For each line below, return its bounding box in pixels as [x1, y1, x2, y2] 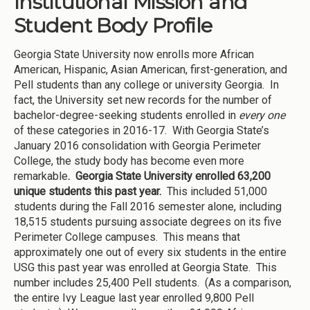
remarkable [14, 170, 68, 183]
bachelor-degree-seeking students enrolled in [14, 109, 239, 122]
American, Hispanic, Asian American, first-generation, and [14, 63, 287, 77]
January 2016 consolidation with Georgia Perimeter [14, 139, 261, 153]
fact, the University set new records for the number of [14, 93, 272, 107]
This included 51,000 [161, 185, 267, 199]
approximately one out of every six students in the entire [14, 246, 286, 259]
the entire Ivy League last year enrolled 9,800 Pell [14, 291, 254, 305]
